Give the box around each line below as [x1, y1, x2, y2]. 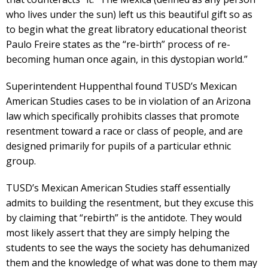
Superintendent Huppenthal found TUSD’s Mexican [6, 80, 237, 93]
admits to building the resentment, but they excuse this [6, 196, 254, 209]
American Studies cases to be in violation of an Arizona [6, 95, 251, 108]
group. [6, 154, 36, 167]
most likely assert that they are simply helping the [6, 226, 230, 239]
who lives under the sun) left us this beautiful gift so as [6, 8, 252, 21]
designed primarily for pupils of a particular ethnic [6, 139, 231, 153]
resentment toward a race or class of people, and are [6, 124, 243, 138]
